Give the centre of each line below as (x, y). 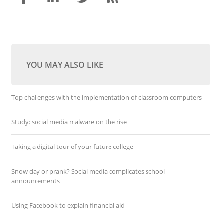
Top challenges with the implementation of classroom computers (106, 97)
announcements (35, 181)
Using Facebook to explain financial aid (68, 205)
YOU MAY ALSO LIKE (64, 65)
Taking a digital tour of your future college (72, 147)
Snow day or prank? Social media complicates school (88, 171)
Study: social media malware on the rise (69, 122)
